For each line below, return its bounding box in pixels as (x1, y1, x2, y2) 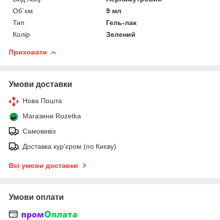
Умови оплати (9, 192, 64, 201)
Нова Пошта (23, 96, 62, 105)
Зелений (106, 30, 136, 38)
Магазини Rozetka (23, 111, 81, 120)
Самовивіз (23, 127, 55, 135)
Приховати (9, 48, 47, 56)
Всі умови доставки (9, 161, 78, 169)
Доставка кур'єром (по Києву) (23, 142, 116, 150)
